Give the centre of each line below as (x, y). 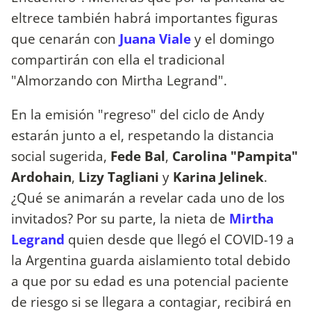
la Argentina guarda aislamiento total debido (151, 260)
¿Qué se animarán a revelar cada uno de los (148, 197)
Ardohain (41, 176)
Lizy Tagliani (119, 176)
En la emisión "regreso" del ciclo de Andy (138, 114)
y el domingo (233, 38)
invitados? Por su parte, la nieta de (120, 218)
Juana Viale (155, 38)
